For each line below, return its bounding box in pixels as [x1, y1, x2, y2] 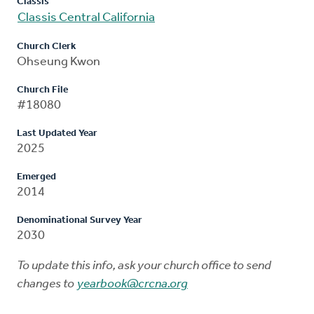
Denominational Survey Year [17, 214, 142, 226]
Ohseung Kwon [17, 55, 100, 69]
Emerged [17, 171, 56, 182]
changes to [17, 277, 76, 291]
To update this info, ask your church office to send [17, 259, 271, 273]
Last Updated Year [17, 128, 97, 139]
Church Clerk [17, 41, 76, 52]
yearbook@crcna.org [77, 277, 188, 291]
